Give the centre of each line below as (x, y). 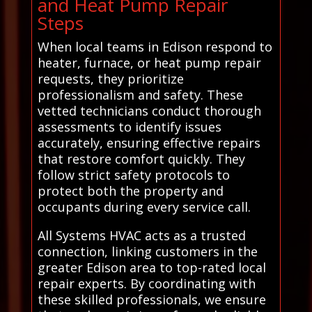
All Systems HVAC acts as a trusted (141, 235)
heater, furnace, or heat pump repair (149, 62)
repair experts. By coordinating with (146, 283)
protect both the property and (130, 190)
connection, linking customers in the (147, 251)
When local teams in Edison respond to (155, 46)
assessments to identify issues (129, 126)
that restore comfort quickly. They (141, 158)
